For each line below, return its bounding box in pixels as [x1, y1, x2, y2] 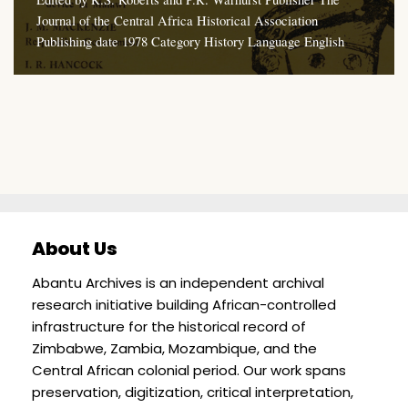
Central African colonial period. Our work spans [32, 360, 346, 380]
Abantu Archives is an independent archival [32, 272, 324, 292]
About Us [32, 235, 117, 261]
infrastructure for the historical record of [32, 316, 306, 336]
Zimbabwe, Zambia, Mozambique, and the [32, 338, 317, 358]
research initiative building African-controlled [32, 294, 336, 314]
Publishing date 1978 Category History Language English [36, 32, 344, 51]
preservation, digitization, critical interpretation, [32, 382, 353, 402]
